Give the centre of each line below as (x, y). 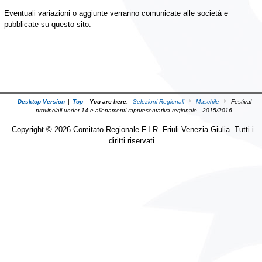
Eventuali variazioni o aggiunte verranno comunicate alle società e (116, 13)
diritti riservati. (132, 141)
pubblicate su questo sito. (47, 24)
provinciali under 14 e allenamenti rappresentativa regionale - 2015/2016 (134, 110)
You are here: (109, 101)
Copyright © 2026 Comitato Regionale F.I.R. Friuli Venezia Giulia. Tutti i (132, 130)
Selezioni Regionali (158, 101)
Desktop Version (41, 101)
